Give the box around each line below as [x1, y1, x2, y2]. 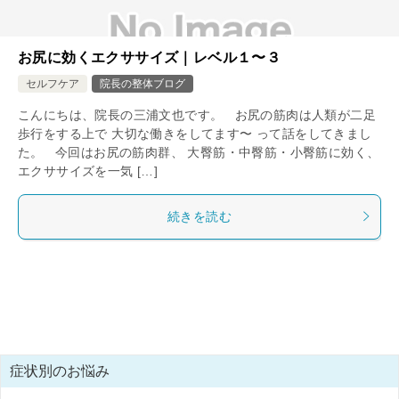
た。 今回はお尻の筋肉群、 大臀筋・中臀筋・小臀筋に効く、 [18, 144, 380, 159]
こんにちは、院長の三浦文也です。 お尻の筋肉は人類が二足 [18, 107, 376, 122]
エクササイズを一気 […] [18, 163, 159, 178]
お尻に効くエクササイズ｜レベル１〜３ [18, 49, 281, 65]
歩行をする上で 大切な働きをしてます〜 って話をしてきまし [18, 126, 372, 141]
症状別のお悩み [10, 362, 110, 379]
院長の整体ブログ [100, 77, 185, 90]
